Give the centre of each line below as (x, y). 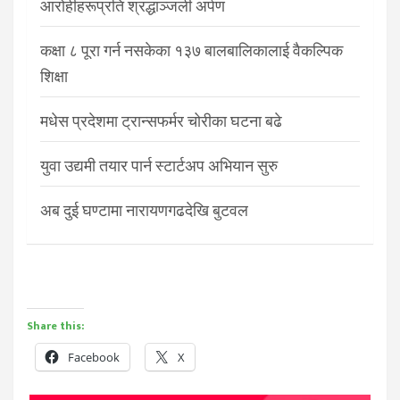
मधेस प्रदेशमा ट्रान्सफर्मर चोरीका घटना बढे (161, 121)
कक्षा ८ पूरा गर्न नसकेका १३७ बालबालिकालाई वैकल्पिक (192, 50)
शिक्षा (54, 76)
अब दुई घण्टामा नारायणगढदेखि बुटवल (144, 210)
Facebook (94, 357)
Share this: (55, 325)
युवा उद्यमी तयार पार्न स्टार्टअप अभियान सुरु (159, 165)
